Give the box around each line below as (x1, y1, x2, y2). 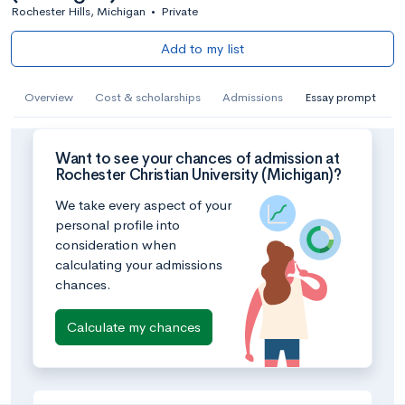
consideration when (55, 236, 176, 253)
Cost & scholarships (95, 89, 201, 105)
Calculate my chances (67, 318, 201, 335)
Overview (24, 89, 73, 105)
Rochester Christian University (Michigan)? (55, 165, 342, 184)
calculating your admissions (55, 256, 222, 273)
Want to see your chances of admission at (55, 148, 340, 168)
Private (161, 3, 198, 19)
